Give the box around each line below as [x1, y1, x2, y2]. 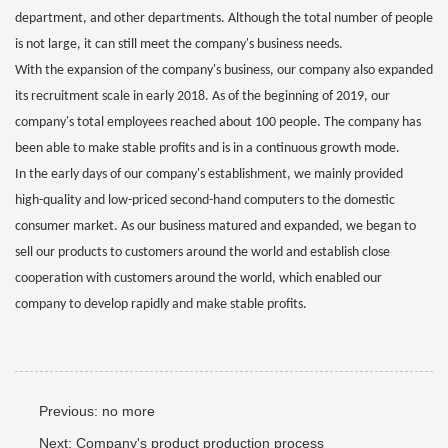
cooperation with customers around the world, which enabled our [15, 271, 382, 286]
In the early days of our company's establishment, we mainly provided [15, 167, 403, 182]
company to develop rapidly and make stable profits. [15, 297, 307, 312]
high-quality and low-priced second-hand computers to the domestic [15, 193, 395, 208]
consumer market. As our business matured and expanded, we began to [15, 219, 416, 234]
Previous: [39, 403, 102, 419]
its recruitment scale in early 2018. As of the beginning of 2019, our [15, 89, 390, 104]
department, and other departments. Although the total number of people [15, 11, 433, 26]
